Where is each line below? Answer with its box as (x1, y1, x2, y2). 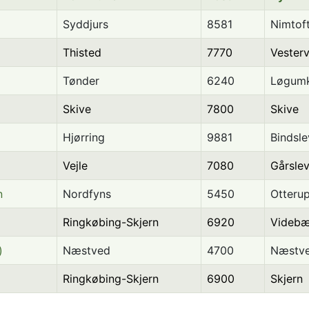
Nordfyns (63, 187, 111, 201)
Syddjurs (63, 17, 108, 32)
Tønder (63, 74, 99, 88)
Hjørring (63, 130, 105, 145)
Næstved (63, 243, 110, 258)
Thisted (63, 46, 101, 60)
